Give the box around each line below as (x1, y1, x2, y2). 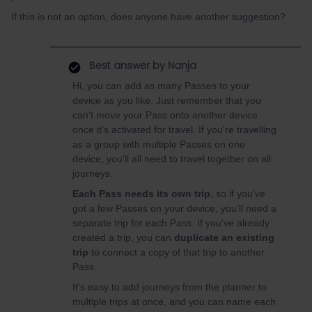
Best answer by (89, 58, 165, 72)
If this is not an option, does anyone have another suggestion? (11, 11, 286, 22)
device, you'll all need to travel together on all (72, 153, 271, 164)
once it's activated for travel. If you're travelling (72, 124, 276, 135)
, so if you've (210, 188, 265, 199)
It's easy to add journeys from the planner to (72, 281, 267, 292)
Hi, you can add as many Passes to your (72, 80, 250, 91)
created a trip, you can (72, 232, 174, 243)
